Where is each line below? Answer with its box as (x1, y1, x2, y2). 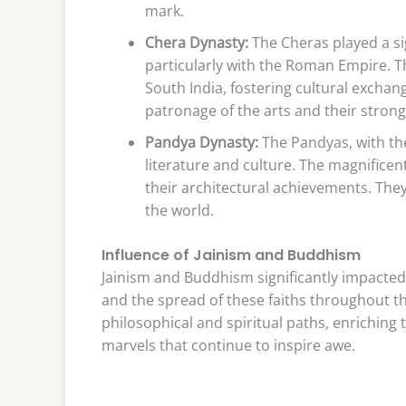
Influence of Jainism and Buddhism (101, 244, 361, 266)
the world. (145, 199, 214, 220)
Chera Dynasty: (145, 32, 248, 53)
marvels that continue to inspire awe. (101, 334, 355, 355)
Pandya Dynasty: (145, 131, 258, 152)
